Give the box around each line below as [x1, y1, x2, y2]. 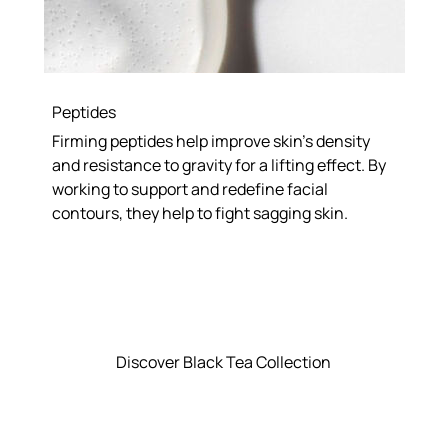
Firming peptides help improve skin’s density [52, 130, 371, 152]
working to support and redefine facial [52, 178, 329, 200]
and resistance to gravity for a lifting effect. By [52, 154, 387, 176]
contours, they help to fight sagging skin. [52, 202, 349, 224]
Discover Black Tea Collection [116, 351, 332, 373]
